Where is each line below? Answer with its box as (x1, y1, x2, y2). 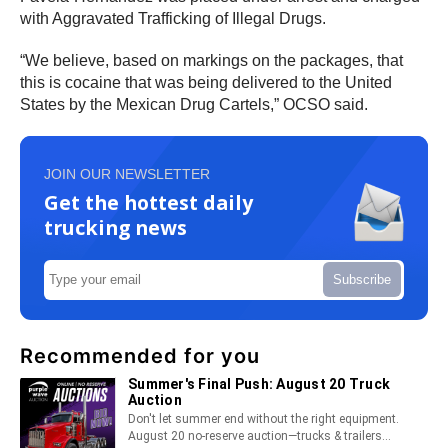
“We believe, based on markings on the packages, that (20, 51, 403, 69)
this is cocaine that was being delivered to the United (20, 73, 392, 91)
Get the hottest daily (44, 188, 253, 216)
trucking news (44, 213, 187, 241)
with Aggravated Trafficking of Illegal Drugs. (20, 9, 326, 27)
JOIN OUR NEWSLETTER (44, 165, 210, 182)
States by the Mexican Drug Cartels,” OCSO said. (20, 95, 368, 113)
